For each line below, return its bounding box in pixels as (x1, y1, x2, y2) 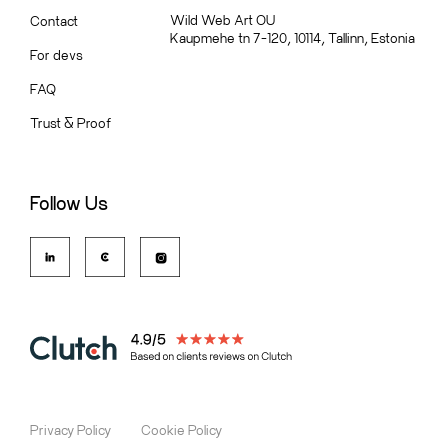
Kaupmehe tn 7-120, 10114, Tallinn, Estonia (170, 29, 415, 46)
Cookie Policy (141, 421, 222, 439)
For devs (30, 46, 83, 63)
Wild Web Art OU (170, 11, 275, 28)
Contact (30, 12, 78, 29)
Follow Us (30, 192, 108, 214)
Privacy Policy (30, 421, 111, 439)
